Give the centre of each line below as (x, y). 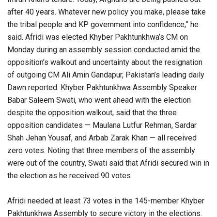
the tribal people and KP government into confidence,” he (103, 25)
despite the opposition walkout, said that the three (92, 113)
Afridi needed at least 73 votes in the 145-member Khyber (106, 201)
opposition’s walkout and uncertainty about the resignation (105, 62)
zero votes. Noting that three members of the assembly (101, 151)
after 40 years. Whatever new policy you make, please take (107, 12)
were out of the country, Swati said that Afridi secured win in (108, 163)
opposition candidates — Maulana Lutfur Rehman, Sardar (102, 125)
